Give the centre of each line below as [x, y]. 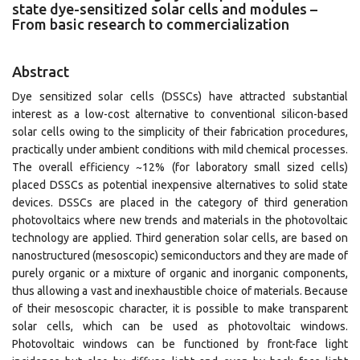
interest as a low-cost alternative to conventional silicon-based [180, 114]
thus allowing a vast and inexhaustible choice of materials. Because [180, 291]
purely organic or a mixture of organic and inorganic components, [180, 273]
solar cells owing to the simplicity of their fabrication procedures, [180, 132]
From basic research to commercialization [151, 24]
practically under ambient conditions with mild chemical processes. [180, 149]
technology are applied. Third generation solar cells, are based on [180, 238]
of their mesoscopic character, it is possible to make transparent [180, 309]
